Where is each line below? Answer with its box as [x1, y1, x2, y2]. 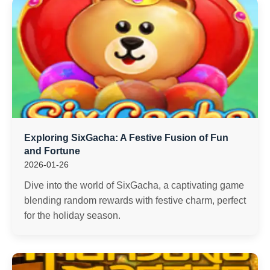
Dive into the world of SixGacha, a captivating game [24, 180, 244, 190]
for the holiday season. [24, 210, 121, 221]
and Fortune [24, 146, 80, 156]
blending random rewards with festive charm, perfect [24, 195, 246, 206]
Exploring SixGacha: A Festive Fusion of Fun [24, 133, 228, 143]
